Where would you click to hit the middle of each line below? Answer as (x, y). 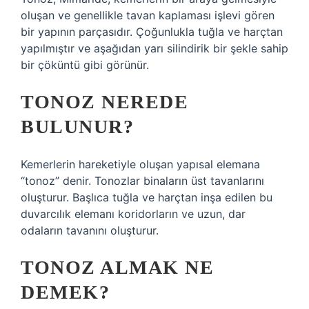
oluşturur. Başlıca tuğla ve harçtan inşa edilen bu (147, 197)
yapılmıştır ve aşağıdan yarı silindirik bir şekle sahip (154, 48)
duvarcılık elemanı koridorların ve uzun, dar (133, 214)
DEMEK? (65, 292)
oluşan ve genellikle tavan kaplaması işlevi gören (148, 15)
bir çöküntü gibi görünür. (85, 65)
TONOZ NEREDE (104, 102)
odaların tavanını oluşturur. (90, 230)
